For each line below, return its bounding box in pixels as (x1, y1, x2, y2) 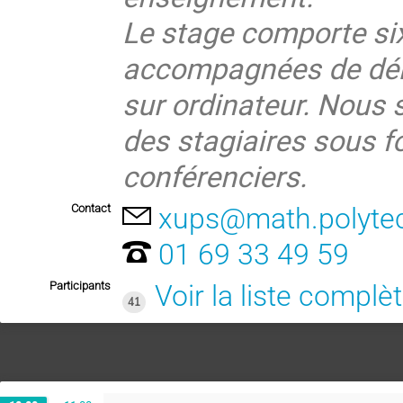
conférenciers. (122, 156, 308, 195)
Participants (49, 279, 111, 293)
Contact (71, 201, 111, 215)
